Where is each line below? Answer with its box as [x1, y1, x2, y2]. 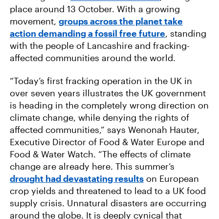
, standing [165, 27, 206, 39]
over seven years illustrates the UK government [10, 87, 206, 98]
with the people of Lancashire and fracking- [10, 40, 190, 51]
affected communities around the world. [10, 52, 175, 63]
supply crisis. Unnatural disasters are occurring [10, 197, 206, 208]
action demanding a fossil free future [10, 27, 165, 39]
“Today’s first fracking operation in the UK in [10, 75, 192, 86]
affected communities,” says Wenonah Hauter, [10, 124, 199, 135]
